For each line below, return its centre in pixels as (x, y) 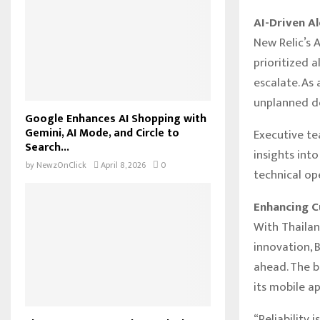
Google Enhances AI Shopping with (116, 119)
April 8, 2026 (123, 165)
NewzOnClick (61, 165)
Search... (47, 147)
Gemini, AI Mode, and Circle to (102, 133)
